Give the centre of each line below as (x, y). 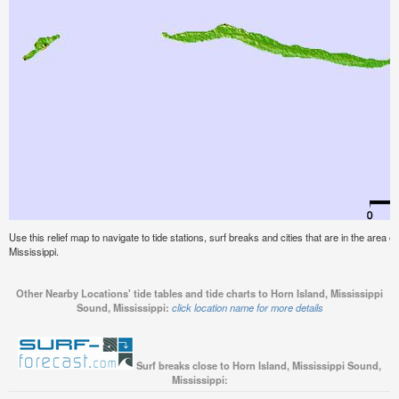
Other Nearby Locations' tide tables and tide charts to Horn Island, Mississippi (199, 293)
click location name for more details (247, 308)
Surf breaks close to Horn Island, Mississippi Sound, (259, 366)
